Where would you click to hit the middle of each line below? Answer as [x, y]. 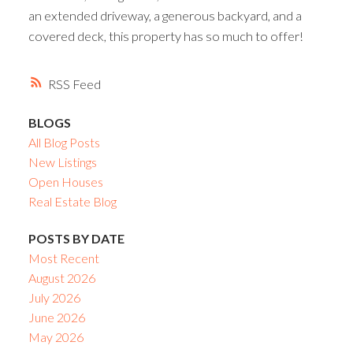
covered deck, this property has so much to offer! [165, 35]
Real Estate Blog [72, 202]
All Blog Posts [64, 143]
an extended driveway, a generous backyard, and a [165, 15]
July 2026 [54, 298]
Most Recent [63, 258]
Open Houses [65, 182]
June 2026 [56, 318]
